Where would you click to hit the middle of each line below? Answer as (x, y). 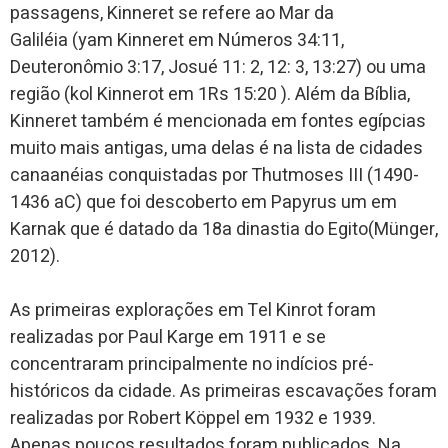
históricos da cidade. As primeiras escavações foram (223, 392)
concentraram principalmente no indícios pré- (192, 365)
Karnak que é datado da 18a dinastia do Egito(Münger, (224, 230)
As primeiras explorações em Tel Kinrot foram (193, 311)
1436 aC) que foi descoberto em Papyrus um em (203, 203)
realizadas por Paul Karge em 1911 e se (168, 338)
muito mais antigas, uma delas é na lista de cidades (216, 149)
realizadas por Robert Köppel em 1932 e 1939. (193, 419)
